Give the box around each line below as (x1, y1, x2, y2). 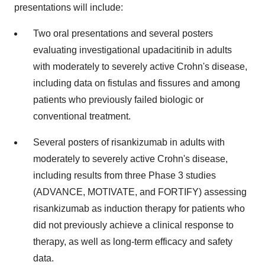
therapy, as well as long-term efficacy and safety (33, 236, 232, 247)
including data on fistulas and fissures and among (33, 77, 240, 88)
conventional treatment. (33, 111, 131, 121)
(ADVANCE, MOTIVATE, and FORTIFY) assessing (33, 186, 247, 197)
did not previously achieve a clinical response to (33, 219, 234, 230)
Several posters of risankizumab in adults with (33, 137, 225, 147)
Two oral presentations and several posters (33, 28, 213, 38)
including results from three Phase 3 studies (33, 170, 216, 180)
